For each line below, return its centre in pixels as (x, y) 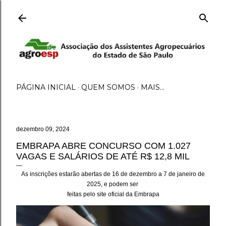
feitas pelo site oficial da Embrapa (113, 194)
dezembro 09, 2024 (43, 129)
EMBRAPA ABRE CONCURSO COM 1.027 (103, 146)
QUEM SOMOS (108, 87)
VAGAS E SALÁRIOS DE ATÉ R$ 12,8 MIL (103, 156)
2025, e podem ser (113, 184)
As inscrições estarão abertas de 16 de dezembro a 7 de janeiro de (113, 174)
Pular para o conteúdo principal (113, 13)
